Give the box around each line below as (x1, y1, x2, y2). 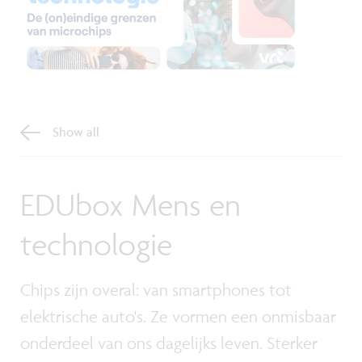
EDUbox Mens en (20, 185, 241, 225)
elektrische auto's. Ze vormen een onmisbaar (20, 306, 336, 327)
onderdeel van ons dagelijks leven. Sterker (20, 333, 318, 354)
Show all (53, 124, 100, 141)
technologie (20, 225, 172, 264)
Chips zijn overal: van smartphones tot (20, 280, 292, 301)
